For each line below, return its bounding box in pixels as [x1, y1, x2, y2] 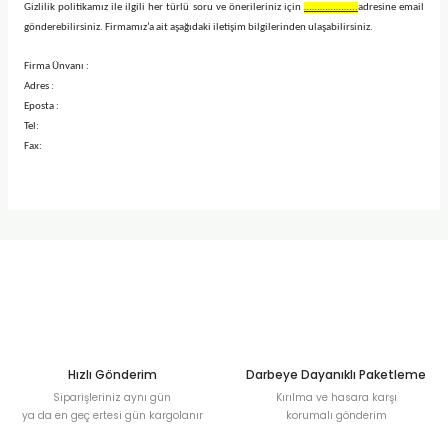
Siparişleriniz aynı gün [53, 390, 171, 405]
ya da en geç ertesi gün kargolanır [21, 408, 203, 423]
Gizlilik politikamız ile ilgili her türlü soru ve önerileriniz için [24, 2, 304, 13]
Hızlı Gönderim [67, 367, 157, 383]
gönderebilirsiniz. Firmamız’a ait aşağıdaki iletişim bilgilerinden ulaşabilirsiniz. [24, 22, 373, 33]
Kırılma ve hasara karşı [275, 390, 397, 405]
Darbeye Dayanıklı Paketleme [246, 367, 426, 383]
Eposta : [24, 101, 59, 112]
